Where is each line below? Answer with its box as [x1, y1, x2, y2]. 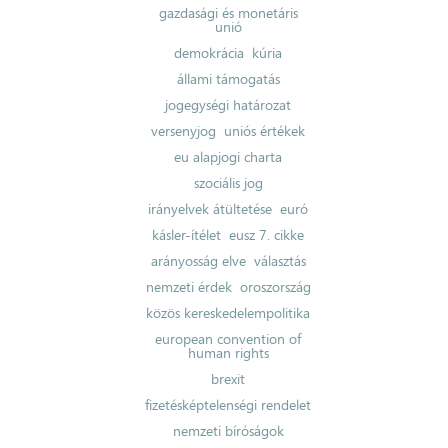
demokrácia [174, 43, 245, 62]
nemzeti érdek [145, 277, 232, 296]
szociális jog [193, 173, 263, 192]
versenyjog [151, 121, 217, 140]
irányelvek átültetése [148, 199, 273, 218]
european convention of [155, 329, 302, 348]
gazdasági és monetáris [158, 3, 298, 22]
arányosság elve [150, 251, 246, 270]
